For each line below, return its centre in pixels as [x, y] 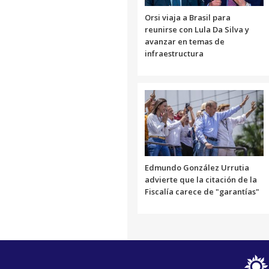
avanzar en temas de [185, 41]
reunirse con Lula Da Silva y [197, 29]
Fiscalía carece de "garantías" [202, 191]
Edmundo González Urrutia [197, 167]
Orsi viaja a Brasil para [188, 17]
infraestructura [174, 53]
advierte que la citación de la [201, 179]
